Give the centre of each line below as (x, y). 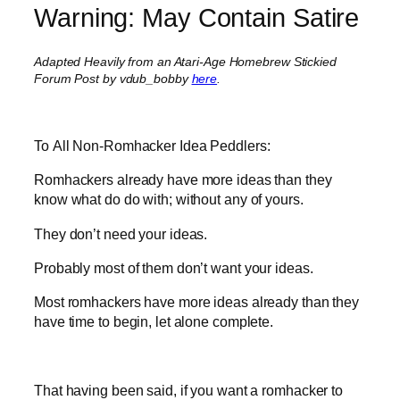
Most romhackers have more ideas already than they (197, 302)
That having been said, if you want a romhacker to (189, 390)
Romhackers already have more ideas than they (183, 180)
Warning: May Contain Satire (197, 17)
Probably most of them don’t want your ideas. (174, 267)
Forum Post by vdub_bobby (113, 78)
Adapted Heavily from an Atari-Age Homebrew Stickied (185, 61)
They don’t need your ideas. (121, 233)
